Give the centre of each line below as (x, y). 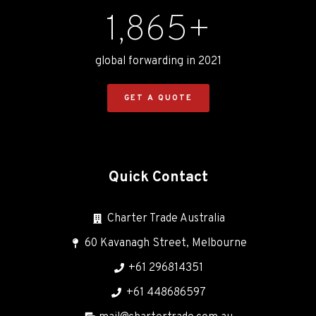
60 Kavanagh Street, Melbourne (166, 244)
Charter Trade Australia (166, 219)
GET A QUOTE (158, 98)
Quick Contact (158, 178)
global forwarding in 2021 (158, 62)
